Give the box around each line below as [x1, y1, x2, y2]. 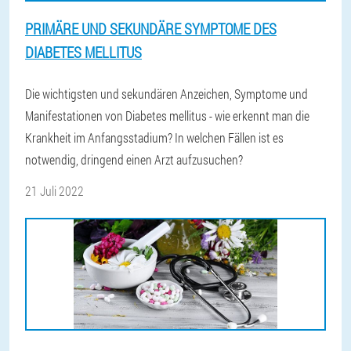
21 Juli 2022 [25, 183, 84, 199]
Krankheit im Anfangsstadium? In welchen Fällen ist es [25, 129, 284, 146]
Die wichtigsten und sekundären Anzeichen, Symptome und [25, 85, 308, 102]
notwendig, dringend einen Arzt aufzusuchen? [25, 151, 243, 168]
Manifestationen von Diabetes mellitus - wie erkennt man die [25, 107, 309, 124]
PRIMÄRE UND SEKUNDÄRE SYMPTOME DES [25, 19, 277, 38]
